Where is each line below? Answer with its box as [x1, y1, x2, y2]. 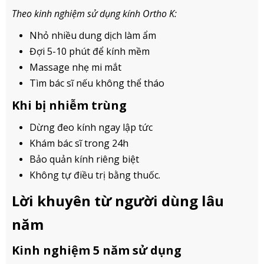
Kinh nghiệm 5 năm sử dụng [12, 242, 181, 258]
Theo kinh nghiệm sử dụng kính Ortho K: [12, 6, 177, 20]
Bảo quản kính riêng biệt [29, 152, 139, 166]
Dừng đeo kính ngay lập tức [29, 120, 153, 134]
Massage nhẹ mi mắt [29, 60, 121, 74]
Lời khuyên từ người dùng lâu [12, 190, 224, 210]
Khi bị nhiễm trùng [12, 97, 127, 113]
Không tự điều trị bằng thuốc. [29, 168, 160, 181]
